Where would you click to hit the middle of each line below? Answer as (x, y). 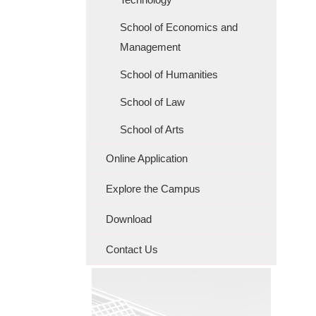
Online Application (147, 158)
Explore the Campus (153, 189)
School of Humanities (169, 74)
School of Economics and (179, 27)
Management (150, 47)
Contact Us (132, 249)
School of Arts (152, 129)
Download (129, 219)
